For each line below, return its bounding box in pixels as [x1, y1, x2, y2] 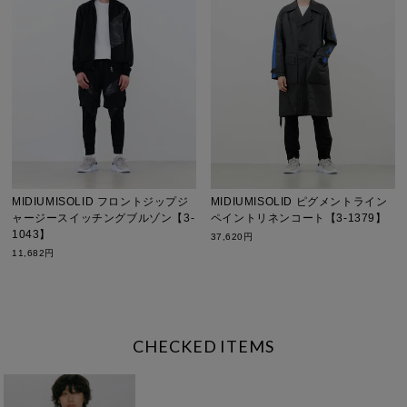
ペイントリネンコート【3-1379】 [210, 211, 387, 224]
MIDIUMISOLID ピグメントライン [210, 194, 388, 208]
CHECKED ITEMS [133, 335, 274, 356]
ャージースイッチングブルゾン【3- [12, 211, 195, 224]
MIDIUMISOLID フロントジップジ [12, 194, 189, 208]
